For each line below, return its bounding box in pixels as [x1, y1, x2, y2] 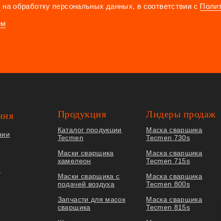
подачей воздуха [57, 180, 115, 188]
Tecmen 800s [146, 180, 190, 188]
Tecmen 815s [146, 203, 190, 211]
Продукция [57, 108, 107, 119]
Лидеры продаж [146, 108, 216, 119]
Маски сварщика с [57, 172, 120, 180]
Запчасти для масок [57, 195, 126, 203]
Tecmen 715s [146, 156, 190, 165]
